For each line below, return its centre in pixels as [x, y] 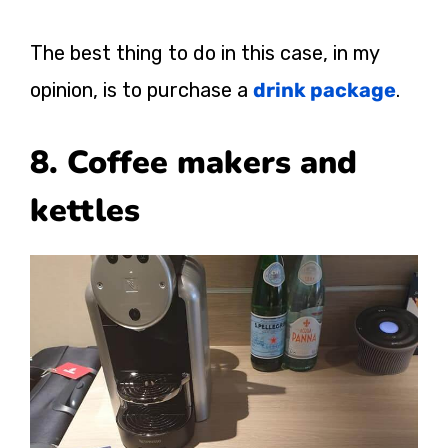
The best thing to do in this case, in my [204, 53]
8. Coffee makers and [193, 163]
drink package [324, 90]
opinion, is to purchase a [141, 90]
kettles [85, 211]
